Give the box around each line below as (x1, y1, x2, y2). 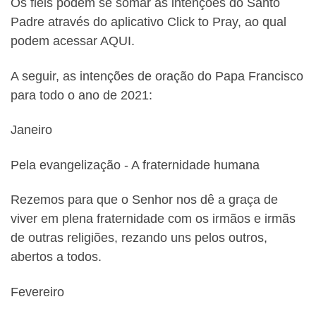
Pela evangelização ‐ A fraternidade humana (11, 157, 260, 172)
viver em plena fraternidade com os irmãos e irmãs (11, 212, 296, 226)
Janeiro (11, 123, 52, 138)
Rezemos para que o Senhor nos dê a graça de (11, 193, 278, 207)
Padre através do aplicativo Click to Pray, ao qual (11, 15, 286, 30)
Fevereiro (11, 284, 64, 299)
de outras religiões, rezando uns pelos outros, (11, 231, 267, 245)
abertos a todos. (11, 250, 102, 265)
